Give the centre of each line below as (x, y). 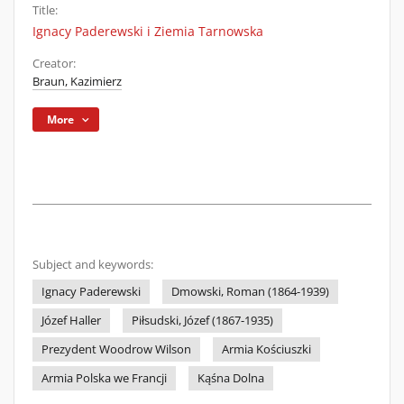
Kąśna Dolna (231, 378)
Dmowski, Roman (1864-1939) (250, 292)
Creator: (54, 64)
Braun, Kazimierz (77, 82)
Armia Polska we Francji (104, 378)
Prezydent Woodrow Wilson (116, 349)
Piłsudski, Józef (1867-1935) (202, 321)
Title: (45, 10)
